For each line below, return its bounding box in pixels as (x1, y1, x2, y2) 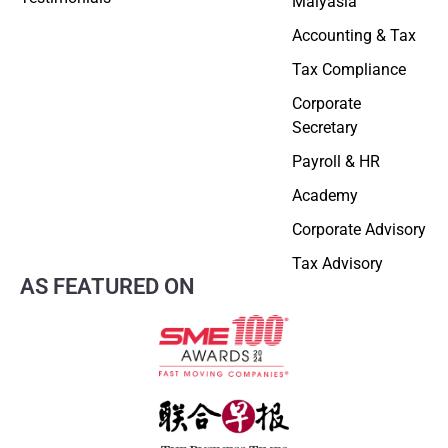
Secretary (292, 117, 358, 137)
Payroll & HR (292, 151, 380, 171)
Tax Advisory (292, 253, 383, 273)
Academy (292, 185, 358, 205)
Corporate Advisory (292, 219, 426, 239)
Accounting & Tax (292, 25, 416, 45)
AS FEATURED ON (20, 273, 195, 299)
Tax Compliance (292, 59, 406, 79)
